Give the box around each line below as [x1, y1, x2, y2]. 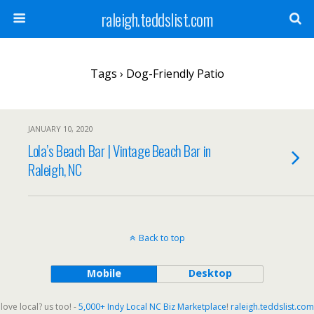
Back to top [138, 231, 185, 244]
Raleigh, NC [28, 158, 82, 180]
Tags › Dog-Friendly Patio [90, 66, 224, 81]
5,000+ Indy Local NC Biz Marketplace [78, 301, 226, 313]
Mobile [86, 266, 121, 280]
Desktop [188, 266, 232, 280]
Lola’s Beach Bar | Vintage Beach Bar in [28, 139, 211, 161]
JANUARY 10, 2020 [28, 123, 93, 134]
